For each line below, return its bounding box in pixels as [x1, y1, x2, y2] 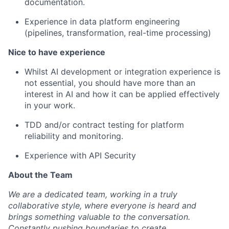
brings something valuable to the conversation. [8, 212, 190, 222]
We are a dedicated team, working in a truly [8, 189, 177, 199]
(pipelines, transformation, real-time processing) [25, 28, 211, 38]
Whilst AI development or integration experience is [25, 66, 220, 77]
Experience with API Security [25, 150, 136, 161]
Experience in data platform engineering [25, 16, 180, 27]
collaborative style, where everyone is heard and [8, 200, 196, 211]
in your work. [25, 100, 75, 110]
